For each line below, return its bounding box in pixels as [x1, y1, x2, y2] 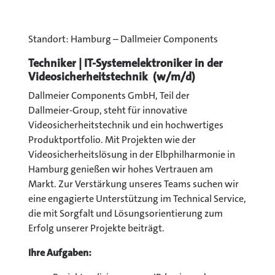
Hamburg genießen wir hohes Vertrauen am [28, 162, 213, 176]
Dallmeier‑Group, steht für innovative [28, 103, 187, 117]
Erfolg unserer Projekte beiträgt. [28, 221, 165, 234]
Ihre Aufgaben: [28, 246, 93, 259]
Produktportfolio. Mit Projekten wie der [28, 133, 196, 146]
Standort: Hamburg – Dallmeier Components [28, 32, 218, 45]
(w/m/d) [150, 69, 195, 84]
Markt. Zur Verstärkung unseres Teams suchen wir [28, 177, 239, 190]
